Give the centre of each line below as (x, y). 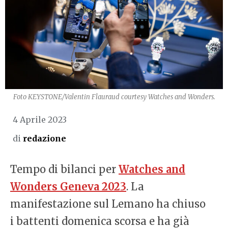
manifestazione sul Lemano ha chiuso (108, 204)
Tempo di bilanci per (64, 169)
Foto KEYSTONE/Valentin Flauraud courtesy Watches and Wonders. (114, 97)
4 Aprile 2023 (40, 120)
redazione (45, 139)
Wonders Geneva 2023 (68, 187)
